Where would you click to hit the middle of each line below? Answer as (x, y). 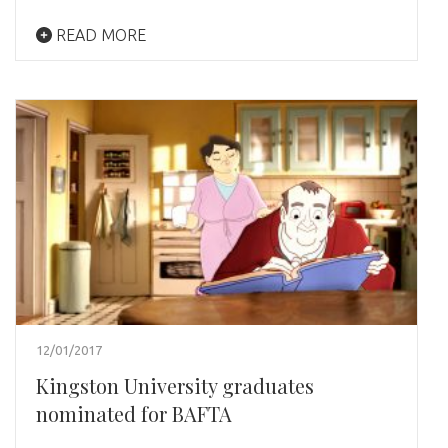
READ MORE (99, 35)
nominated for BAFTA (134, 413)
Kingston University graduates (175, 385)
